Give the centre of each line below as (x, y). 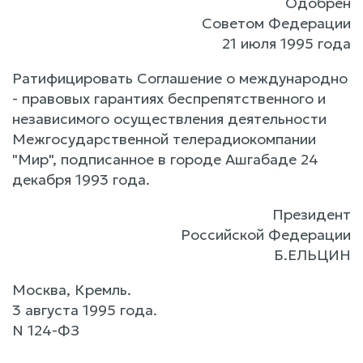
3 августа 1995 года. (85, 310)
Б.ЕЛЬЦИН (312, 255)
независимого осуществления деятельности (169, 119)
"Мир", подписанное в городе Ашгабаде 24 (165, 159)
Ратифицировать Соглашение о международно (180, 78)
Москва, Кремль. (72, 290)
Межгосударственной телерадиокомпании (164, 139)
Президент (312, 214)
